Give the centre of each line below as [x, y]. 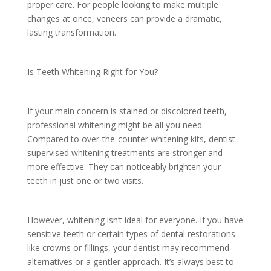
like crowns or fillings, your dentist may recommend [128, 247]
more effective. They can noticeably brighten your [124, 166]
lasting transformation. [73, 32]
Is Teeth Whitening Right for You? [93, 71]
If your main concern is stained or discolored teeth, [127, 111]
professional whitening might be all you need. [115, 125]
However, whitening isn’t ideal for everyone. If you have [135, 220]
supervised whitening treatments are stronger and [125, 152]
